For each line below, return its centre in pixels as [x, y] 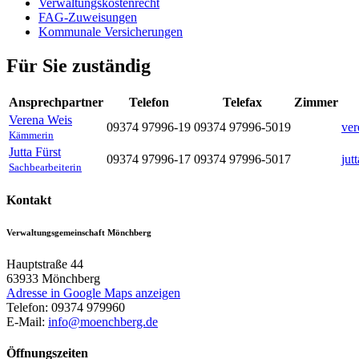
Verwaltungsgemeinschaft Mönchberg [79, 232]
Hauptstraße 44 [45, 264]
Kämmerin [31, 135]
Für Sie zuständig [79, 65]
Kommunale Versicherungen [111, 31]
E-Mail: [27, 321]
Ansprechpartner [56, 102]
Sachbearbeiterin [45, 167]
